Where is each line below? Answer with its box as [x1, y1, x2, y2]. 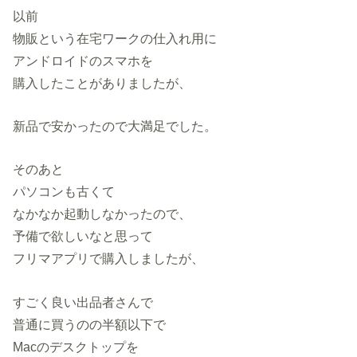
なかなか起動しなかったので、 [13, 206, 192, 222]
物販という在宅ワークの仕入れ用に [13, 30, 218, 45]
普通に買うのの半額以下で [13, 316, 167, 331]
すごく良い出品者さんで [13, 294, 154, 309]
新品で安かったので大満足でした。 [13, 118, 218, 133]
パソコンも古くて [13, 184, 116, 199]
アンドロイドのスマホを [13, 53, 154, 68]
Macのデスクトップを [13, 339, 139, 354]
